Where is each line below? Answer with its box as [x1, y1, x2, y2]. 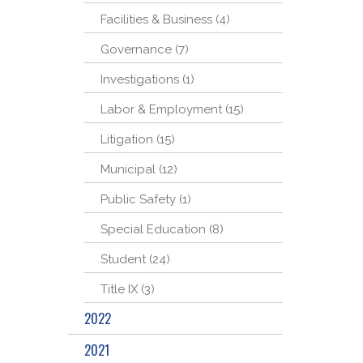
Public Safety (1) [100, 192, 191, 207]
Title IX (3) [100, 282, 155, 297]
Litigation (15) [100, 132, 175, 147]
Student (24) [100, 252, 170, 267]
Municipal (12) [100, 162, 177, 177]
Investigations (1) [100, 72, 194, 87]
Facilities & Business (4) [100, 12, 230, 27]
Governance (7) [100, 42, 189, 57]
